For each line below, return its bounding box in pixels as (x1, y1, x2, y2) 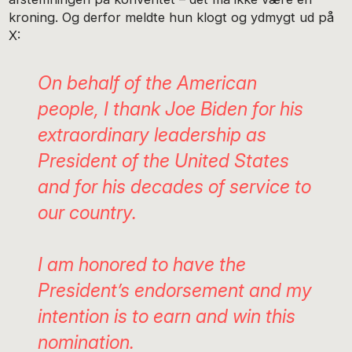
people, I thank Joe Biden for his (37, 97, 303, 120)
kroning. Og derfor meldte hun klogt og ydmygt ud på (9, 9, 335, 25)
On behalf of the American (37, 71, 257, 94)
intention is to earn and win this (37, 304, 295, 328)
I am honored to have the (37, 252, 246, 276)
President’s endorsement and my (37, 278, 312, 302)
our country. (37, 200, 137, 224)
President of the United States (37, 148, 289, 172)
